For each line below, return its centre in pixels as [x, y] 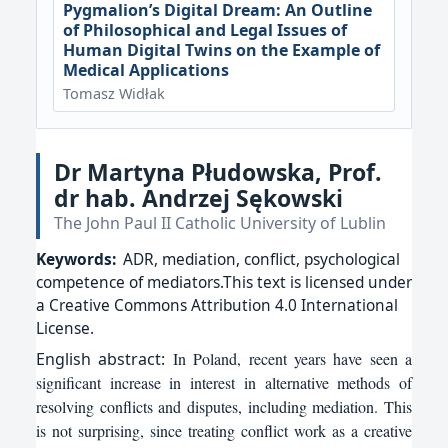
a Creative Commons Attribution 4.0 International [217, 305]
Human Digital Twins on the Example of [221, 50]
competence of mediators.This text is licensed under [224, 282]
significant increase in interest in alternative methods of [224, 382]
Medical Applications [145, 70]
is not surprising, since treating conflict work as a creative [224, 430]
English [67, 358]
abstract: [135, 358]
